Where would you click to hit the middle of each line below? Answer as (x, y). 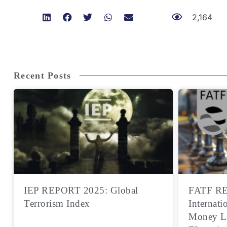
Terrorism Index (57, 203)
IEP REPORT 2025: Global (81, 190)
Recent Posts (43, 76)
